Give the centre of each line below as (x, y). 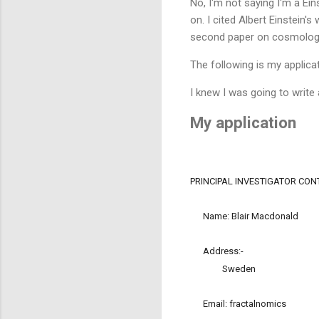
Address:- (217, 251)
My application (243, 123)
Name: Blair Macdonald (244, 216)
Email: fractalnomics (238, 304)
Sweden (223, 269)
